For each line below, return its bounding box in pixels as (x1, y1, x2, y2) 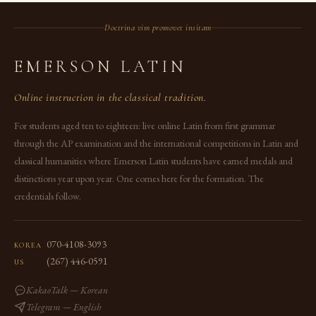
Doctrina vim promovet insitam (104, 22, 212, 33)
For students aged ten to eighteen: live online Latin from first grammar (14, 119, 275, 133)
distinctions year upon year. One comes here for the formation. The (14, 172, 264, 186)
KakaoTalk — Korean (26, 284, 108, 297)
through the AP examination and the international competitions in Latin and (14, 137, 298, 150)
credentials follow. (14, 190, 81, 203)
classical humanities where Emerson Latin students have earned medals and (14, 154, 293, 168)
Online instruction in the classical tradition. (14, 90, 207, 104)
